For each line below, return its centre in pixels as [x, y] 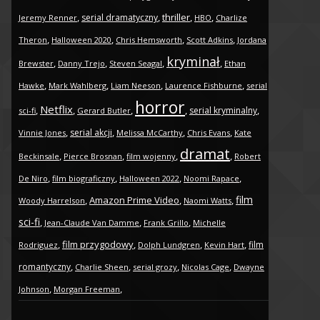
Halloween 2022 [149, 179]
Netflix [56, 110]
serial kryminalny [223, 111]
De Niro [33, 179]
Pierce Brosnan [93, 156]
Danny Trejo [81, 64]
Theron [33, 40]
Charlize [231, 18]
